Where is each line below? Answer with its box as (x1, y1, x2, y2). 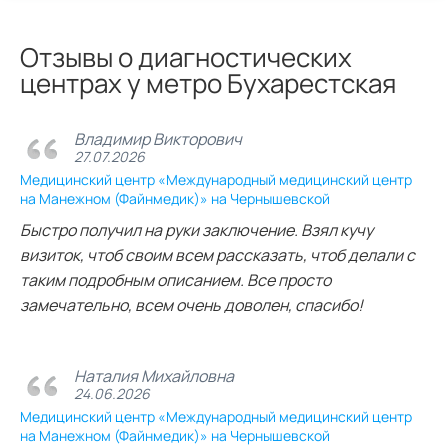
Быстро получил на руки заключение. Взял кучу (20, 218, 373, 241)
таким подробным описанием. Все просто (20, 268, 331, 291)
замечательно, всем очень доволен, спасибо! (20, 293, 363, 316)
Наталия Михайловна (74, 365, 234, 388)
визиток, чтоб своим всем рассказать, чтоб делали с (20, 243, 415, 266)
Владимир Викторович (74, 128, 242, 151)
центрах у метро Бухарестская (20, 64, 396, 101)
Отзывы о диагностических (20, 38, 352, 75)
